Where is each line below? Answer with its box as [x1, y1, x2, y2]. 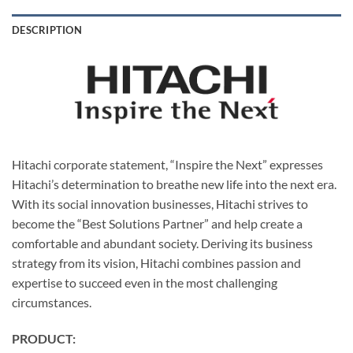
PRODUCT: [12, 331, 76, 347]
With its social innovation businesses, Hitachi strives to [12, 196, 308, 212]
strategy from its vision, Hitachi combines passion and [12, 255, 301, 271]
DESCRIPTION [12, 24, 82, 37]
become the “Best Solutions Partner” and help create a [12, 216, 303, 232]
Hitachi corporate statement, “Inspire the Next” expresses [12, 157, 323, 173]
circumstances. [12, 295, 91, 310]
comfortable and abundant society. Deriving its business [12, 236, 313, 251]
